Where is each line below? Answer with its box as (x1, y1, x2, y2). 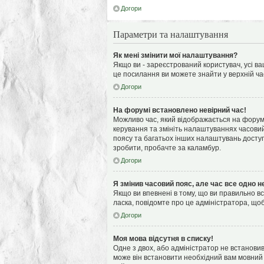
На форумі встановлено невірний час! (113, 106, 246, 114)
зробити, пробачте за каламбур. (113, 144, 221, 152)
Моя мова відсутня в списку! (113, 235, 213, 243)
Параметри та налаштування (113, 28, 228, 40)
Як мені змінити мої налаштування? (113, 51, 237, 60)
